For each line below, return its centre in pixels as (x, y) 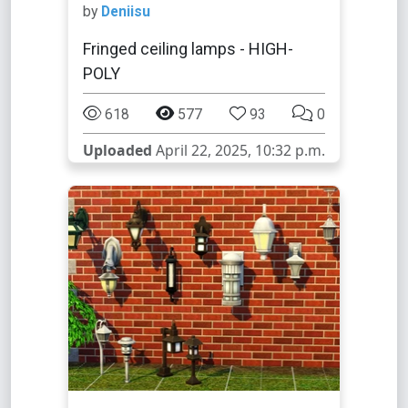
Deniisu (126, 11)
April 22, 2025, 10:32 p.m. (239, 150)
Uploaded (117, 150)
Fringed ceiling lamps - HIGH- (188, 49)
